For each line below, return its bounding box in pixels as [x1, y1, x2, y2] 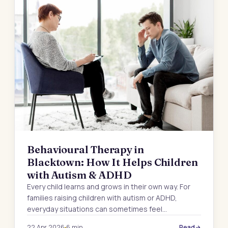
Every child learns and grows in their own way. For [27, 182, 190, 192]
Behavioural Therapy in [27, 143, 144, 156]
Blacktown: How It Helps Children [27, 156, 198, 169]
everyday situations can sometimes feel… [27, 204, 167, 214]
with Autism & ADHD [27, 168, 132, 182]
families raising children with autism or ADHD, [27, 193, 177, 203]
